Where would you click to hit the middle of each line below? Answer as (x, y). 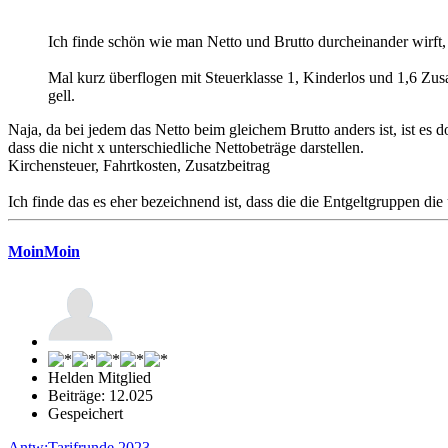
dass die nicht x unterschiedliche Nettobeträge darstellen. (186, 148)
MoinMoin (44, 251)
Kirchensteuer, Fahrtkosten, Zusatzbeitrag (139, 166)
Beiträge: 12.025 (100, 395)
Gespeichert (85, 413)
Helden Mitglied (99, 377)
